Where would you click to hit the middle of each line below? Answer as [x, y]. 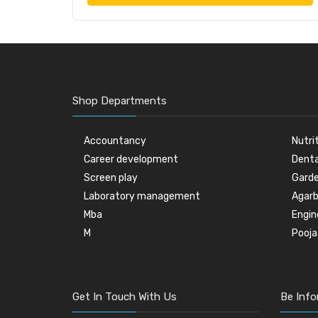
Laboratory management [142, 197]
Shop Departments [120, 101]
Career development [131, 160]
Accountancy [115, 141]
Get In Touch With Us [125, 297]
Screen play [111, 178]
